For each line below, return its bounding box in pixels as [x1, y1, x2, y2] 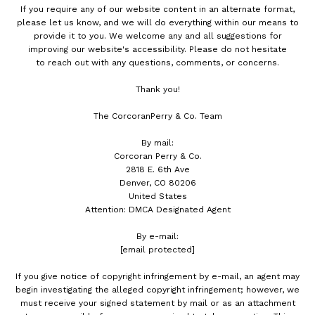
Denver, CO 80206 [119, 178, 196, 188]
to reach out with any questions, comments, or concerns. [36, 58, 279, 68]
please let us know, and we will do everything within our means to [16, 18, 299, 28]
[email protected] [120, 245, 195, 255]
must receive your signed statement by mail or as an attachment [20, 298, 295, 309]
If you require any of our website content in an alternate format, [20, 4, 295, 15]
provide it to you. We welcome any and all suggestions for [33, 31, 282, 41]
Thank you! [135, 84, 180, 95]
